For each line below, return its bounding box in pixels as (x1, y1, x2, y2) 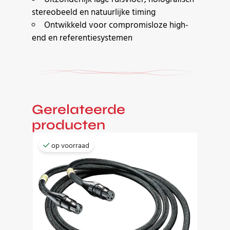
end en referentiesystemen (32, 31, 132, 45)
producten (32, 117, 105, 133)
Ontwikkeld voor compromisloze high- (44, 18, 188, 32)
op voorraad (51, 140, 89, 152)
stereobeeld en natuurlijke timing (32, 5, 156, 20)
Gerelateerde (32, 101, 125, 118)
